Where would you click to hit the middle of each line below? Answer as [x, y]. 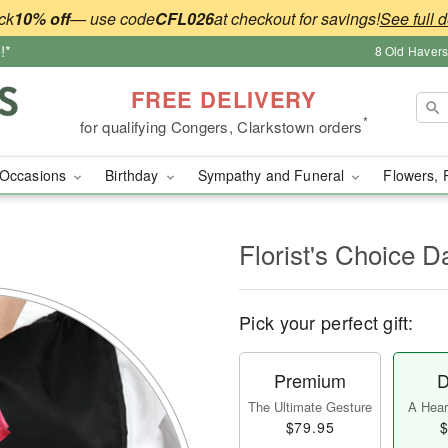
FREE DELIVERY [224, 98]
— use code [112, 18]
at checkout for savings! [296, 18]
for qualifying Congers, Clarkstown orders [221, 126]
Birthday [134, 175]
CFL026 [184, 18]
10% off [41, 18]
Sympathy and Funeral [273, 175]
